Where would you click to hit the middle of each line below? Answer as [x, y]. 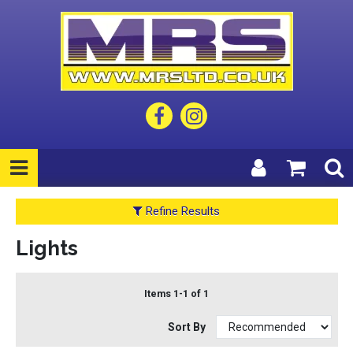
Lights [46, 248]
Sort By [188, 327]
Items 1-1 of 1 [176, 293]
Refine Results [181, 212]
